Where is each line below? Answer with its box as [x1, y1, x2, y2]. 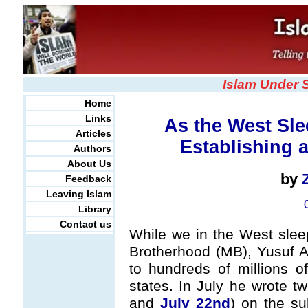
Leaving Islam [45, 188, 111, 199]
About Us [67, 158, 111, 169]
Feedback [65, 173, 111, 184]
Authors [73, 143, 111, 154]
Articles [75, 128, 111, 139]
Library [78, 203, 111, 214]
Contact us [59, 219, 111, 230]
